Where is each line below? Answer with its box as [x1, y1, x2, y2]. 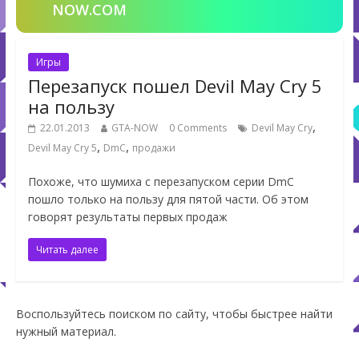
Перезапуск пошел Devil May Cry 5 [27, 74, 322, 99]
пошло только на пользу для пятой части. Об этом [27, 192, 309, 208]
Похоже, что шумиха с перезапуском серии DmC [27, 174, 294, 190]
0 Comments [168, 121, 227, 135]
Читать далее [35, 243, 99, 257]
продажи [131, 141, 175, 155]
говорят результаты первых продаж [27, 209, 228, 225]
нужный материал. [15, 324, 116, 340]
